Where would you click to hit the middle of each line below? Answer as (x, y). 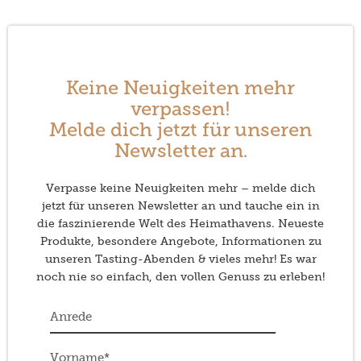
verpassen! (180, 111)
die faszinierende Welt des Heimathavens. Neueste (180, 224)
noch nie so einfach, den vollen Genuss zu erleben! (180, 277)
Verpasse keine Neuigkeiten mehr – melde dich (180, 188)
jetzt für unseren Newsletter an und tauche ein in (180, 206)
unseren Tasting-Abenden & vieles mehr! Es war (180, 259)
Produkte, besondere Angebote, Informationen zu (180, 241)
